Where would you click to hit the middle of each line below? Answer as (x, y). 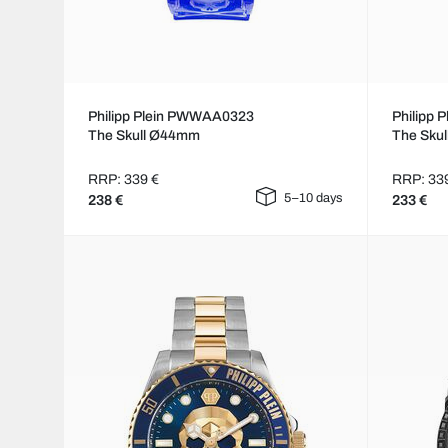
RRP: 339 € (123, 180)
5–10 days (314, 198)
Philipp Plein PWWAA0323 (171, 117)
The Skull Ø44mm (144, 136)
